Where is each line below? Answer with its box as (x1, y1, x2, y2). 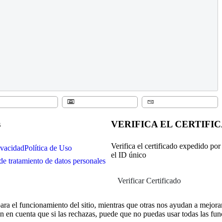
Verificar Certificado (117, 176, 181, 185)
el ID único (111, 150, 146, 159)
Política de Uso (24, 143, 72, 152)
